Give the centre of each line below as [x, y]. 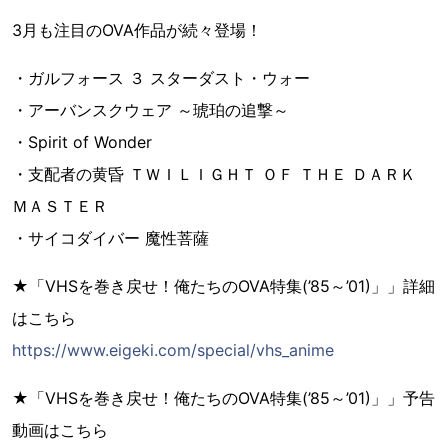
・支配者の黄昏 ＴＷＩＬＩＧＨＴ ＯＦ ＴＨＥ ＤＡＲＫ [214, 174]
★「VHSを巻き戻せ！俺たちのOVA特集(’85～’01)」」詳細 [223, 286]
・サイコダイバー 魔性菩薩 [110, 238]
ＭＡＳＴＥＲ [60, 206]
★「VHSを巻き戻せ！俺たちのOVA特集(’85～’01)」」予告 [223, 398]
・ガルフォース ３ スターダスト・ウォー [161, 78]
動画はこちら [60, 430]
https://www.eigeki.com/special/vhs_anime [173, 350]
